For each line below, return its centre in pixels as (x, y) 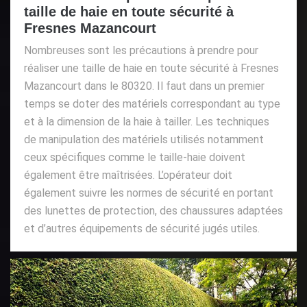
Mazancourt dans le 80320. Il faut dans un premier (144, 86)
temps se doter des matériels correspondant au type (152, 103)
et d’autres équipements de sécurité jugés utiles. (142, 228)
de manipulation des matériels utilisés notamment (144, 139)
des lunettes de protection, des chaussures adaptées (153, 210)
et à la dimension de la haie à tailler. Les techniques (147, 121)
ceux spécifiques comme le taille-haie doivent (135, 157)
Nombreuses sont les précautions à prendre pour (141, 50)
